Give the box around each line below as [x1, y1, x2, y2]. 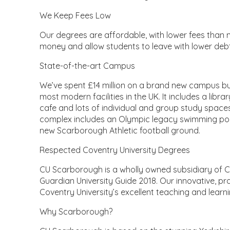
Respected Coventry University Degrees [40, 145, 190, 156]
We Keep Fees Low [40, 10, 111, 21]
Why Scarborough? [40, 206, 113, 217]
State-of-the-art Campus [40, 61, 136, 71]
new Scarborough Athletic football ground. [40, 125, 201, 136]
